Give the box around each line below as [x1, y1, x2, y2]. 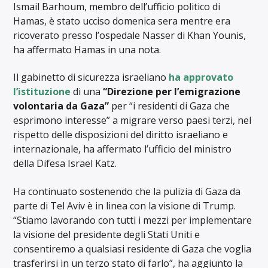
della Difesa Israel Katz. [13, 157, 117, 170]
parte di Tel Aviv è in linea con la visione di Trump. [13, 199, 236, 212]
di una [71, 85, 103, 99]
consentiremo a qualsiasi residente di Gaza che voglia [13, 242, 252, 255]
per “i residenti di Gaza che [109, 99, 230, 113]
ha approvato [169, 71, 234, 84]
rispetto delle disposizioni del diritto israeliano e [13, 128, 229, 142]
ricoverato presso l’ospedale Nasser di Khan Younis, [13, 28, 246, 42]
